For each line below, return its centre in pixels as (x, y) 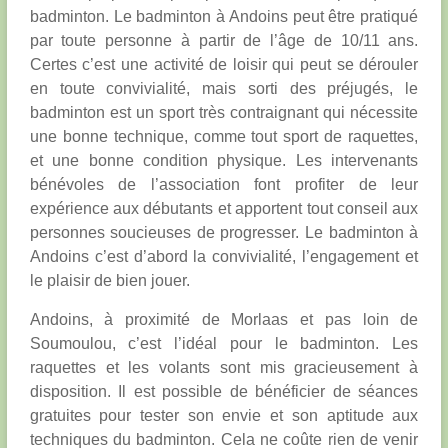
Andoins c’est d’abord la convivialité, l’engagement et (224, 256)
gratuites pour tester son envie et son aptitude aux (224, 415)
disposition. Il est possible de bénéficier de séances (224, 391)
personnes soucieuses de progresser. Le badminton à (224, 232)
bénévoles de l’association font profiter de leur (224, 184)
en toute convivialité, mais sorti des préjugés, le (224, 88)
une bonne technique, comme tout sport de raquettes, (224, 136)
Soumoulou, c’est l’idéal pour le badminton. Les (224, 343)
